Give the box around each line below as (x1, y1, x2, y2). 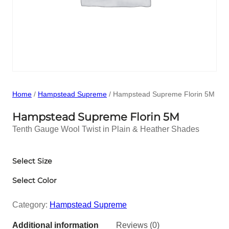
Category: (12, 200, 50, 209)
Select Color (12, 175, 57, 185)
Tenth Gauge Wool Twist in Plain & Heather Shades (12, 124, 199, 133)
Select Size (12, 156, 52, 166)
